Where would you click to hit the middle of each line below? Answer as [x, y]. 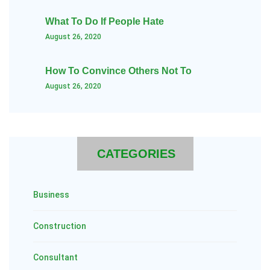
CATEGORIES [136, 154]
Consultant [55, 257]
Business [51, 195]
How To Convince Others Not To [118, 71]
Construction [60, 226]
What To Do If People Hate [105, 21]
